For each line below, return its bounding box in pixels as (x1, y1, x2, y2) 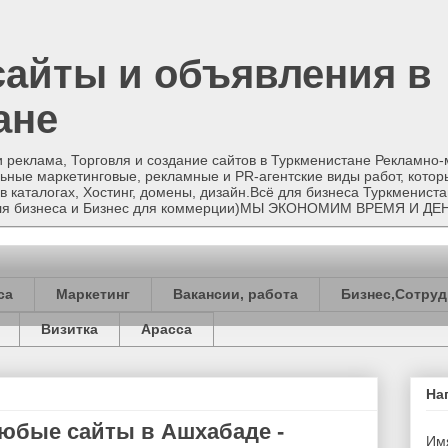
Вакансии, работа (173, 286, 298, 303)
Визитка (41, 321, 98, 338)
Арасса (141, 321, 192, 338)
